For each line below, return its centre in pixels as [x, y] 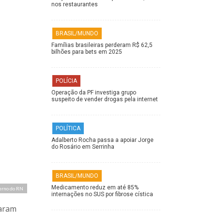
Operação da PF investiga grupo [94, 93]
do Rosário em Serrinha [83, 147]
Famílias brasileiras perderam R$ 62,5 [102, 45]
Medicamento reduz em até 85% [95, 188]
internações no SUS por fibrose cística [102, 194]
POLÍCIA [66, 81]
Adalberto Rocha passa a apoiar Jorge [102, 140]
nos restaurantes [75, 5]
